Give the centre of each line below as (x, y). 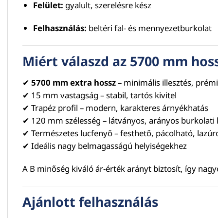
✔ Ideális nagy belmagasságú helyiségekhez (105, 145)
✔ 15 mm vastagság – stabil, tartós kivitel (100, 95)
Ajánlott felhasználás (90, 202)
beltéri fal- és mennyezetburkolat (149, 28)
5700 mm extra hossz (73, 82)
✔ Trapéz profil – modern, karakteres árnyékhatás (115, 108)
